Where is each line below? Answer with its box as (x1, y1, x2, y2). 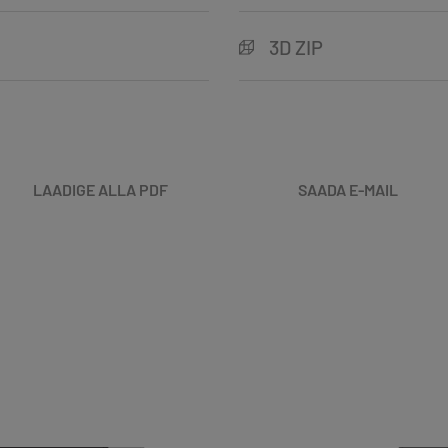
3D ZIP (269, 34, 323, 59)
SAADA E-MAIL (298, 179, 398, 199)
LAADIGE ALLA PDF (32, 179, 168, 199)
